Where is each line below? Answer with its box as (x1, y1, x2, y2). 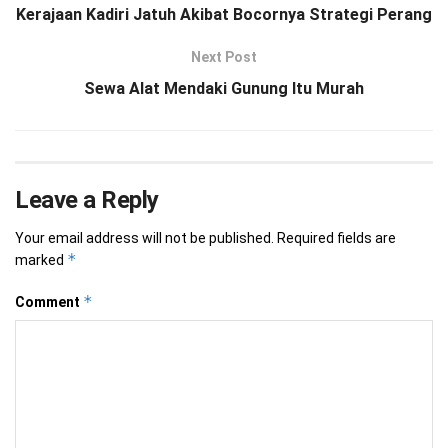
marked (15, 252, 67, 269)
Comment (15, 294, 83, 311)
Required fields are (277, 230, 396, 247)
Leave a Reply (15, 186, 159, 215)
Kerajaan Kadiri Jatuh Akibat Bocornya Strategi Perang (16, 5, 432, 25)
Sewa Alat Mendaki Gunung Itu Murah (84, 79, 364, 99)
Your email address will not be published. (15, 230, 274, 247)
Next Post (191, 49, 257, 66)
